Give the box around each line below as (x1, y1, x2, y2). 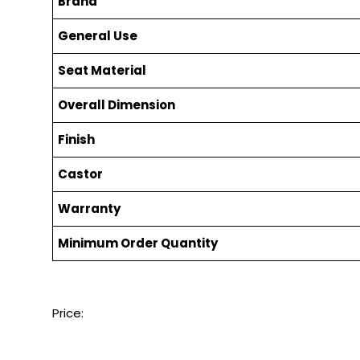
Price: (52, 305, 84, 322)
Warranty (57, 200, 121, 218)
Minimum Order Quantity (57, 235, 218, 252)
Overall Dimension (57, 96, 175, 114)
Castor (57, 166, 103, 183)
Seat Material (57, 62, 146, 80)
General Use (57, 27, 137, 45)
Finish (57, 131, 95, 149)
